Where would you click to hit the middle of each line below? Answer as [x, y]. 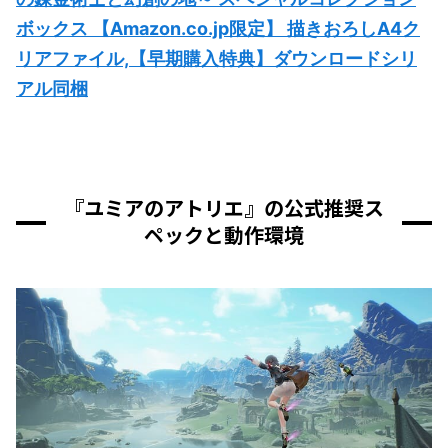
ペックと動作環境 [224, 234]
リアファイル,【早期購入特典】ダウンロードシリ [216, 58]
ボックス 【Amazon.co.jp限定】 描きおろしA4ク [218, 28]
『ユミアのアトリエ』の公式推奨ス [224, 207]
